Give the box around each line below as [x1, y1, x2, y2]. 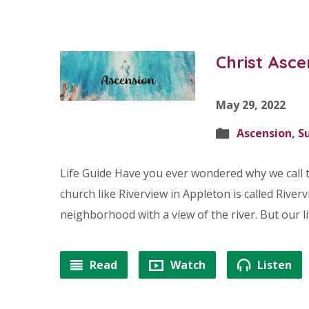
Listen [255, 257, 292, 272]
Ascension [237, 126, 292, 141]
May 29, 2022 [216, 97, 286, 112]
